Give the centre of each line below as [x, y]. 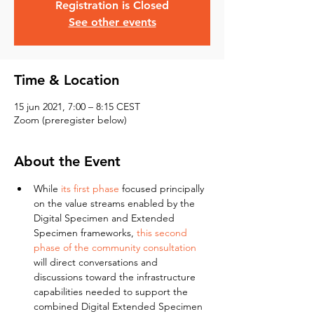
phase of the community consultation [115, 247]
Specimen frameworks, [85, 233]
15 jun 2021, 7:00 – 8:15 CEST [77, 107]
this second [163, 233]
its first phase [90, 189]
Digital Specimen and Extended [105, 218]
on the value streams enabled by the [116, 203]
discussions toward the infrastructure [116, 277]
